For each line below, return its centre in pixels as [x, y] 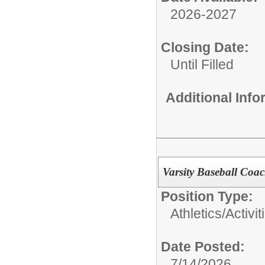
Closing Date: [205, 47]
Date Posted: [203, 246]
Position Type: [207, 196]
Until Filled [202, 64]
